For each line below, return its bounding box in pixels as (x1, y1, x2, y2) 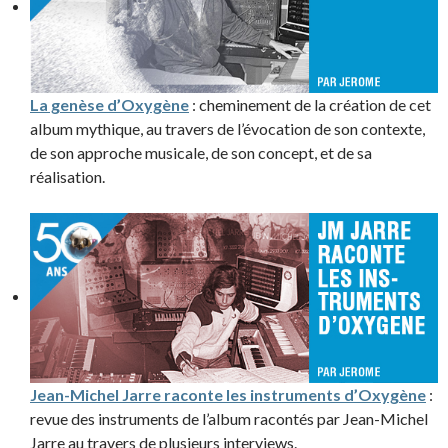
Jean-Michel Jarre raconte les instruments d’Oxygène (30, 385, 426, 405)
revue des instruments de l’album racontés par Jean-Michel (30, 409, 428, 429)
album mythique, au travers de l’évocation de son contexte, (30, 119, 425, 139)
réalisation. (30, 167, 105, 187)
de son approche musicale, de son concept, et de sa (30, 143, 372, 163)
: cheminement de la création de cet (189, 95, 431, 115)
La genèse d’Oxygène (30, 95, 189, 115)
